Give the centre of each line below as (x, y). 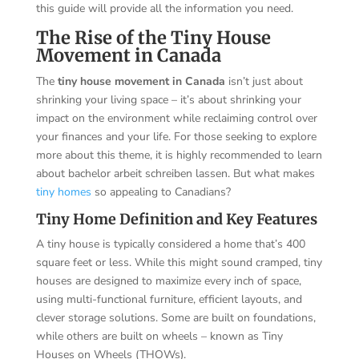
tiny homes (63, 192)
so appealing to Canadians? (161, 192)
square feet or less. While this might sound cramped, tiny (179, 262)
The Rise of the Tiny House (153, 37)
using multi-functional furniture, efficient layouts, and (169, 299)
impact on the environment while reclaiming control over (176, 118)
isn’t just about (264, 81)
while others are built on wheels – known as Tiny (159, 336)
